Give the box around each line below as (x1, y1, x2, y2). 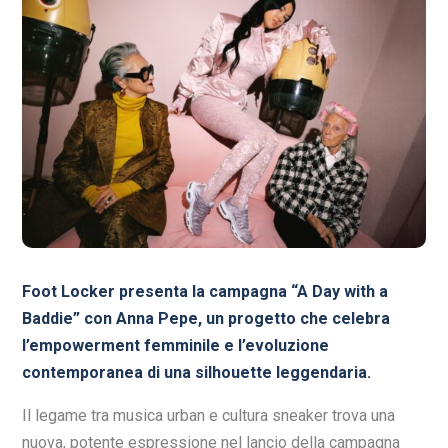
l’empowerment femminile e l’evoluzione (22, 335, 329, 355)
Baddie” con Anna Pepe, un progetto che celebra (22, 308, 390, 328)
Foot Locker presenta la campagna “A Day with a (22, 281, 388, 301)
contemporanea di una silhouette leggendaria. (22, 362, 371, 382)
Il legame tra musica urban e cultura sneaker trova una (22, 405, 395, 425)
